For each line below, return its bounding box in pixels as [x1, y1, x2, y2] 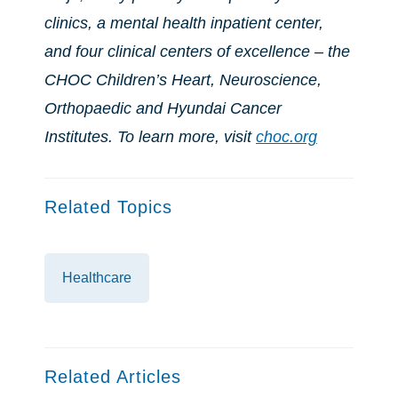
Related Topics [44, 197, 172, 217]
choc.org [256, 128, 317, 146]
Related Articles [44, 367, 181, 386]
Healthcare [62, 270, 131, 285]
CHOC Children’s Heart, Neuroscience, [44, 71, 322, 89]
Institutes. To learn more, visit [44, 128, 256, 146]
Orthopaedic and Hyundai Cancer [44, 99, 282, 117]
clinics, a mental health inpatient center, [44, 14, 323, 32]
